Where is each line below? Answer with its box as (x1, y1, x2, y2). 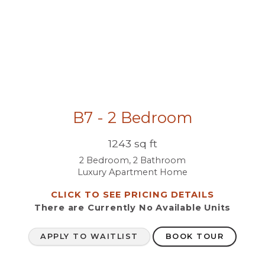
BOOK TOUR (166, 232, 224, 241)
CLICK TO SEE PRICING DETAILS (51, 189, 214, 201)
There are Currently (34, 202, 139, 214)
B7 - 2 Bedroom (72, 108, 193, 127)
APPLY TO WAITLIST (40, 232, 138, 241)
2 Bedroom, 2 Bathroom (79, 155, 186, 166)
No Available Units (138, 202, 231, 214)
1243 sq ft (108, 137, 157, 150)
